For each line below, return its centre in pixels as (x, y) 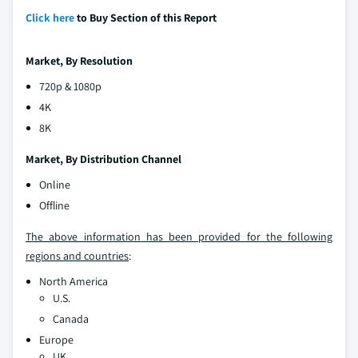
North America (74, 281)
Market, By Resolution (79, 60)
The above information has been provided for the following (179, 236)
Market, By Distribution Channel (103, 159)
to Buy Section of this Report (145, 17)
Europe (56, 339)
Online (55, 184)
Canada (71, 318)
